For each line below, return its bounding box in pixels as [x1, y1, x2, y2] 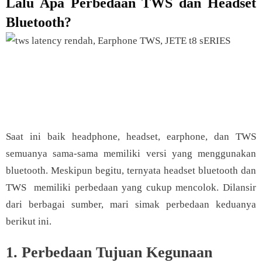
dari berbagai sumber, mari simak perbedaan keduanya [6, 199, 256, 210]
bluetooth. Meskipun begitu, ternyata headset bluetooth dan [6, 165, 256, 176]
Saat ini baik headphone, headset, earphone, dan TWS [6, 131, 256, 142]
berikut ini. [6, 216, 54, 227]
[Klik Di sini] [195, 99, 254, 113]
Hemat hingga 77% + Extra [128, 81, 249, 94]
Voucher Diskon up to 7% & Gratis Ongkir [8, 99, 192, 112]
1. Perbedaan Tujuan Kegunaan [6, 244, 216, 261]
